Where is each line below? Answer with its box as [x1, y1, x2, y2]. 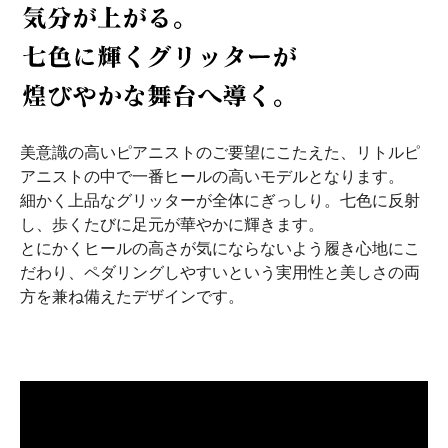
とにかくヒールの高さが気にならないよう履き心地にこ [20, 240, 420, 257]
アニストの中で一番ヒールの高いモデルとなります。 [20, 168, 404, 185]
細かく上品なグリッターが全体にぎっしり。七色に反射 [20, 192, 420, 209]
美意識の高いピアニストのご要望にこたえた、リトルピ [20, 144, 420, 161]
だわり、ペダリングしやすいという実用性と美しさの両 [20, 264, 420, 281]
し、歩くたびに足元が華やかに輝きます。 [20, 216, 324, 233]
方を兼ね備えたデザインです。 [20, 288, 244, 305]
